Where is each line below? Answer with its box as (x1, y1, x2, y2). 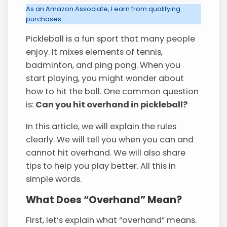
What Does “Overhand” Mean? (26, 193, 182, 207)
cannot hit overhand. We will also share (26, 146, 186, 159)
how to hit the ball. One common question (26, 86, 199, 98)
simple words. (26, 173, 82, 185)
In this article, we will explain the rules (26, 120, 177, 132)
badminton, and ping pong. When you (26, 59, 181, 71)
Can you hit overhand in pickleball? (35, 99, 188, 111)
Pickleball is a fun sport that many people (26, 33, 196, 45)
